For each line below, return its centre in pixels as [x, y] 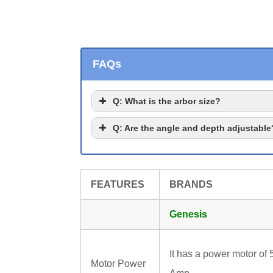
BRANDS [191, 185]
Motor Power [118, 264]
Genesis [188, 214]
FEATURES [118, 185]
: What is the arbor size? [170, 101]
